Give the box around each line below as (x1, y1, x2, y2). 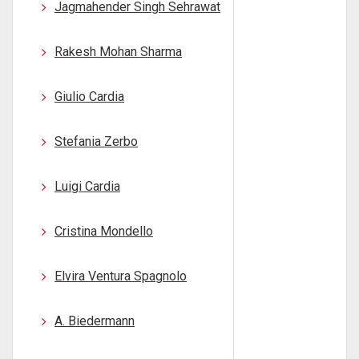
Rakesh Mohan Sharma (54, 44, 182, 59)
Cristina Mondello (54, 224, 153, 239)
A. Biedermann (54, 313, 135, 329)
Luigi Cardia (54, 179, 120, 194)
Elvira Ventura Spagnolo (54, 268, 187, 284)
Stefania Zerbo (54, 134, 138, 149)
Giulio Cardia (54, 89, 124, 104)
